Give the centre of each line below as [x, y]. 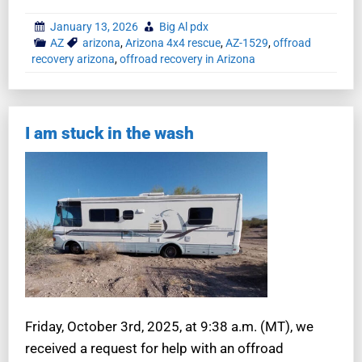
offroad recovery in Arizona [187, 59]
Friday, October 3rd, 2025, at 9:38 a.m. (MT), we [169, 326]
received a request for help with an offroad [154, 348]
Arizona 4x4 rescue [173, 42]
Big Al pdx [184, 26]
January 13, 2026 [94, 26]
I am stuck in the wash [109, 133]
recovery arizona [73, 59]
